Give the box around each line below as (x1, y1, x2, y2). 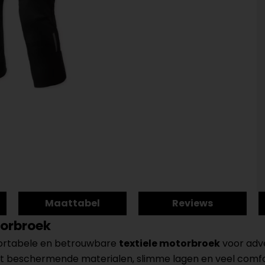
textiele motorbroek (119, 236, 220, 250)
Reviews (172, 196, 214, 210)
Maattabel (44, 196, 100, 210)
